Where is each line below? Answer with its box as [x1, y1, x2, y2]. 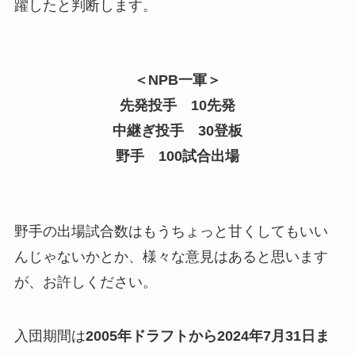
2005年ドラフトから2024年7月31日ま [85, 327, 330, 344]
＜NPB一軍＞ [134, 72, 221, 89]
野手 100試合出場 [116, 148, 239, 165]
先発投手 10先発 [120, 97, 235, 114]
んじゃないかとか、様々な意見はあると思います [13, 248, 328, 265]
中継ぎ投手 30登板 [113, 123, 242, 139]
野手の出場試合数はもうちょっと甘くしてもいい [13, 223, 328, 239]
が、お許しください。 [13, 273, 157, 290]
